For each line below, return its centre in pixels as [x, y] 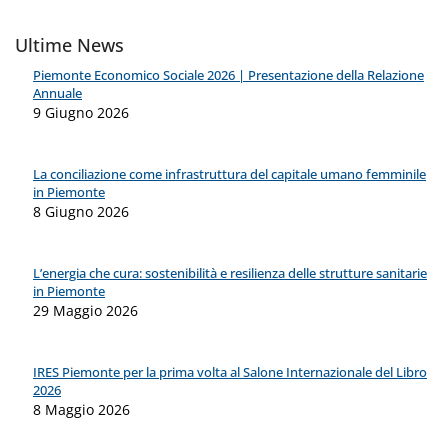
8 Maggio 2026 [81, 410]
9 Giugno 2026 [81, 113]
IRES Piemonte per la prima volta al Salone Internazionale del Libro [230, 372]
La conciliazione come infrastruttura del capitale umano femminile [229, 174]
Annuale [57, 93]
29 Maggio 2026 [85, 311]
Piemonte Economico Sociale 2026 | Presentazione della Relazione [228, 75]
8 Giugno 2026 [81, 212]
